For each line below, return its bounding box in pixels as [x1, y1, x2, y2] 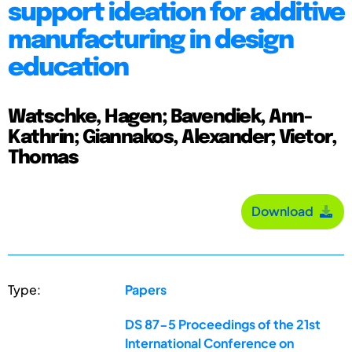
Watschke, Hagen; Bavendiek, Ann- [8, 107, 311, 127]
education [8, 55, 128, 82]
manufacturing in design [8, 27, 293, 54]
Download [251, 203, 318, 220]
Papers [125, 280, 167, 298]
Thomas [8, 148, 78, 168]
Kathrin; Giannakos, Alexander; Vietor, [8, 127, 336, 148]
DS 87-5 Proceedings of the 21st [125, 315, 321, 332]
